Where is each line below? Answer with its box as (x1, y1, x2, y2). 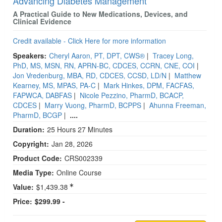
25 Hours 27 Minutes (47, 124, 112, 134)
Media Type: (13, 167, 54, 177)
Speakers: (13, 50, 47, 60)
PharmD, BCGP (13, 110, 62, 120)
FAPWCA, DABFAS (13, 90, 72, 100)
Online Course (56, 167, 102, 177)
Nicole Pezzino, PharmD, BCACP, (80, 90, 184, 100)
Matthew (174, 70, 201, 80)
